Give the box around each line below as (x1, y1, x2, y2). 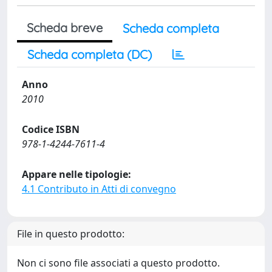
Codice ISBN (22, 123, 80, 136)
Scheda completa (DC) (27, 47, 152, 62)
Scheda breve (27, 20, 103, 35)
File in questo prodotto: (17, 227, 124, 240)
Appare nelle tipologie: (22, 168, 131, 181)
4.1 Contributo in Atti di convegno (22, 182, 176, 195)
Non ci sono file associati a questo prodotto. (17, 256, 220, 270)
